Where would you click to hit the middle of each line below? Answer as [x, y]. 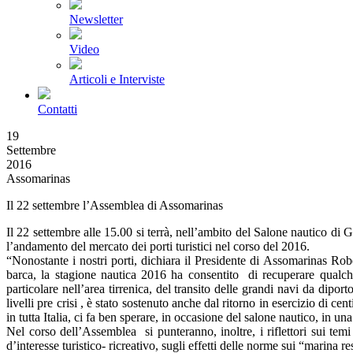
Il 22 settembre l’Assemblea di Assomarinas [115, 205]
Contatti [58, 109]
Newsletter [96, 19]
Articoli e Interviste [117, 79]
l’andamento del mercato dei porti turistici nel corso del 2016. [158, 246]
